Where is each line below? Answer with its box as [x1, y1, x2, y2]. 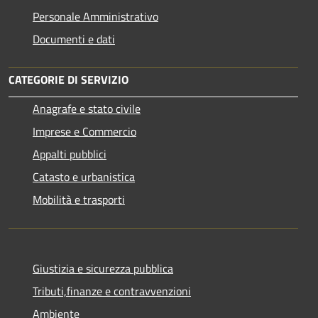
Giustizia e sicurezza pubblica [33, 260, 173, 278]
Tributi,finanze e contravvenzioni [33, 283, 191, 300]
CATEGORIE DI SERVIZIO [9, 71, 128, 89]
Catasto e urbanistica [33, 168, 135, 186]
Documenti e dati [33, 31, 115, 48]
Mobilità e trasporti [33, 191, 125, 209]
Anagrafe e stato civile [33, 100, 141, 118]
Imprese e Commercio [33, 123, 136, 141]
